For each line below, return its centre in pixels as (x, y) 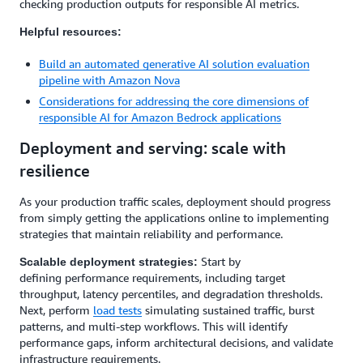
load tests (117, 310)
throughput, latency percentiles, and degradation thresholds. (171, 294)
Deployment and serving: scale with (153, 148)
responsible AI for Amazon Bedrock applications (160, 117)
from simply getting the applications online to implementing (174, 218)
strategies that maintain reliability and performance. (151, 234)
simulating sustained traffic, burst (228, 310)
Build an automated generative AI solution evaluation (174, 64)
